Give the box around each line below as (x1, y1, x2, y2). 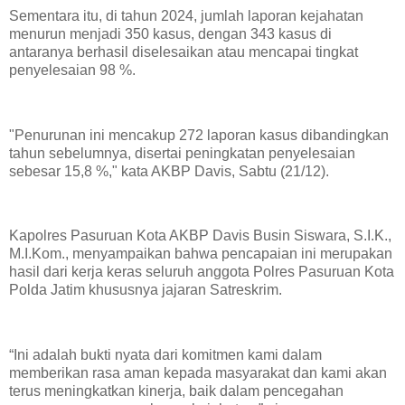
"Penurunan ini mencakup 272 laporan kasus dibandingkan (9, 127, 389, 143)
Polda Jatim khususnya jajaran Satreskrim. (9, 282, 286, 298)
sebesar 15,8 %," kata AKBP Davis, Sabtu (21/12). (9, 163, 329, 179)
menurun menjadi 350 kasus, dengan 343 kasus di (9, 25, 332, 42)
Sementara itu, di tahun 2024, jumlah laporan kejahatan (9, 7, 363, 24)
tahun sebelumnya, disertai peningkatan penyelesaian (9, 145, 355, 161)
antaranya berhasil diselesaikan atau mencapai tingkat (9, 43, 358, 60)
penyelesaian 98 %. (9, 61, 139, 78)
